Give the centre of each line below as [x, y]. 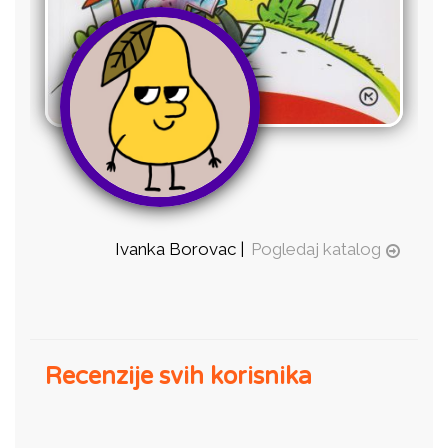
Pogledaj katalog [316, 249]
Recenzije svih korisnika [178, 377]
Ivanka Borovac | [181, 249]
